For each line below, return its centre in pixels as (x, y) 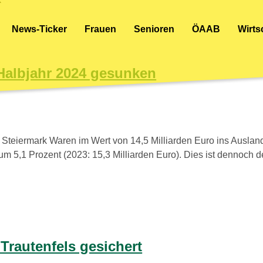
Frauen (100, 29)
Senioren (154, 29)
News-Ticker (39, 29)
